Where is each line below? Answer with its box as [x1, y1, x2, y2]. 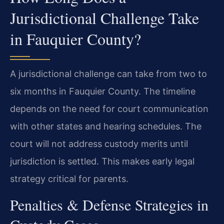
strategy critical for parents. [10, 173, 128, 184]
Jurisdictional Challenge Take [10, 6, 199, 28]
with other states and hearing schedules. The [10, 120, 201, 131]
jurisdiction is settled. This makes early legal [10, 155, 194, 166]
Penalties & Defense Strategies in [10, 194, 208, 215]
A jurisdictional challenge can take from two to [10, 68, 207, 79]
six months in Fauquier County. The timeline [10, 85, 195, 96]
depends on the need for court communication [10, 103, 208, 114]
